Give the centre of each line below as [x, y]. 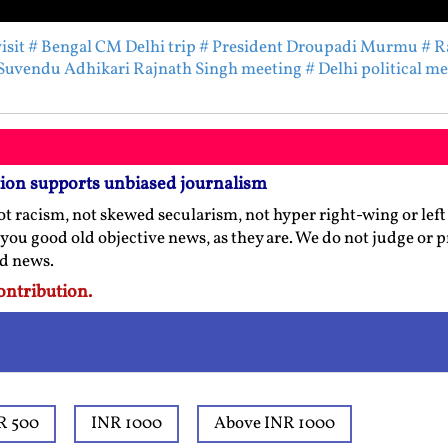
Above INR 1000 [274, 424]
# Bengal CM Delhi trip [112, 48]
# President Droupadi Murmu [308, 48]
